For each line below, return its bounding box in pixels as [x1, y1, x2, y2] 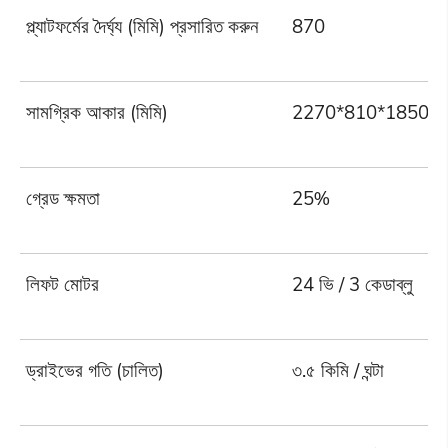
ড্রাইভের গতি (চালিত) [26, 358, 165, 383]
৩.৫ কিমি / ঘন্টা [292, 358, 385, 383]
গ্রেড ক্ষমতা [26, 186, 101, 211]
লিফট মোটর [26, 272, 100, 297]
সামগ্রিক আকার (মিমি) [26, 100, 169, 125]
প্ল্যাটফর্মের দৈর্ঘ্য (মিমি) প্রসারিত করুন [26, 14, 259, 39]
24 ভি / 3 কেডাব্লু [292, 272, 414, 297]
